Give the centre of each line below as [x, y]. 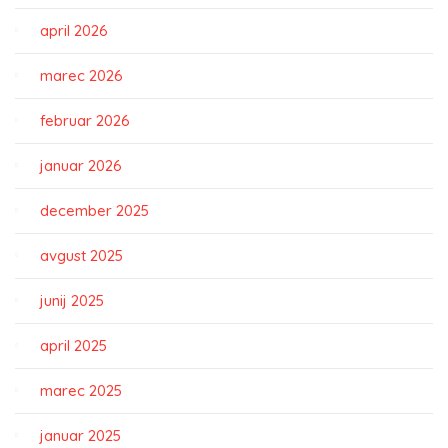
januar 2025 [80, 435]
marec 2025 [81, 390]
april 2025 [73, 345]
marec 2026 [81, 75]
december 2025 [94, 210]
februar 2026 [85, 120]
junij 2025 [72, 300]
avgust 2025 [81, 255]
